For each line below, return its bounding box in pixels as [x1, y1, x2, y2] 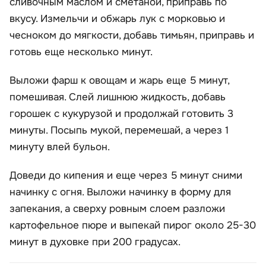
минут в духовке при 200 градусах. [9, 236, 180, 249]
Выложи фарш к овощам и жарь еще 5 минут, [9, 74, 229, 87]
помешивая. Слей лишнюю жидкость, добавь [9, 91, 226, 104]
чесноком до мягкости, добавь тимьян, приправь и [9, 29, 254, 42]
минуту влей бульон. [9, 141, 110, 154]
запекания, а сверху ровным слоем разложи [9, 202, 225, 216]
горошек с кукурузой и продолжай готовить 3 [9, 107, 233, 121]
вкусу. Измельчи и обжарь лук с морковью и [9, 12, 225, 26]
